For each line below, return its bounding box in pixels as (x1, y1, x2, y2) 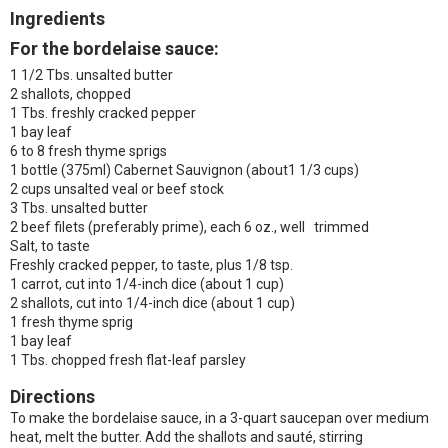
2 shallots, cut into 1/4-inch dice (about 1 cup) (10, 295, 295, 311)
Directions (10, 386, 95, 407)
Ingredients (10, 8, 105, 29)
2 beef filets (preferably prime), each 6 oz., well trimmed (10, 219, 369, 235)
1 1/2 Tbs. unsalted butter (10, 67, 173, 83)
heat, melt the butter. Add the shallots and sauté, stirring (10, 429, 363, 445)
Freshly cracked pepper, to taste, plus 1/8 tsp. (10, 257, 293, 273)
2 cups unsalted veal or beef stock (10, 181, 224, 197)
